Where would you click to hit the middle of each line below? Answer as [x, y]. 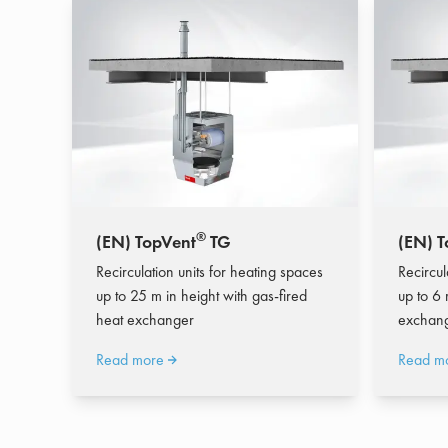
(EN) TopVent [146, 241]
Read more [130, 359]
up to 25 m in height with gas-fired [201, 295]
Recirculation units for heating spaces [209, 271]
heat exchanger [145, 319]
